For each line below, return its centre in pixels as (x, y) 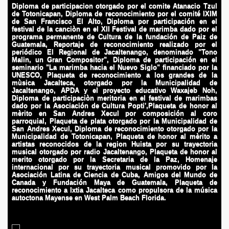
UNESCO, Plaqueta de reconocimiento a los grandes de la (114, 75)
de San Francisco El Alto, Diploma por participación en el (114, 21)
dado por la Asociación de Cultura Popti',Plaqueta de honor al (114, 106)
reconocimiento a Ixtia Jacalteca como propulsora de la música (114, 190)
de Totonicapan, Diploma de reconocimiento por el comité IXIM (114, 14)
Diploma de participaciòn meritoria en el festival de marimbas (114, 98)
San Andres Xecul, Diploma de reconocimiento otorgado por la (114, 129)
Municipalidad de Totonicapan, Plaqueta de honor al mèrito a (114, 136)
